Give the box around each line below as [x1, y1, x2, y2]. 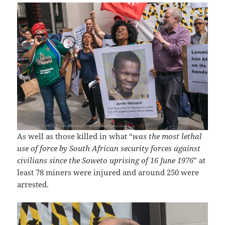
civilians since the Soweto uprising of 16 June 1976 [17, 155, 194, 165]
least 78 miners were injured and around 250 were [17, 167, 199, 177]
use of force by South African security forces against [17, 143, 201, 153]
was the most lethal [133, 131, 202, 141]
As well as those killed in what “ [17, 131, 133, 141]
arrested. [17, 179, 49, 189]
